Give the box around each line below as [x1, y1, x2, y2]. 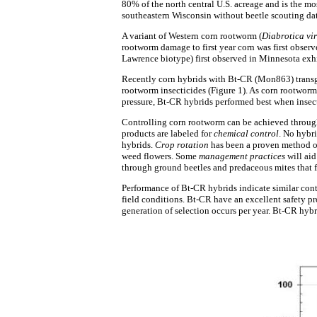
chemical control [214, 128, 279, 139]
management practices [199, 151, 285, 161]
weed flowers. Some [122, 151, 199, 161]
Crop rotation [155, 139, 209, 150]
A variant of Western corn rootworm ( [122, 30, 262, 41]
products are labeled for [122, 128, 214, 139]
